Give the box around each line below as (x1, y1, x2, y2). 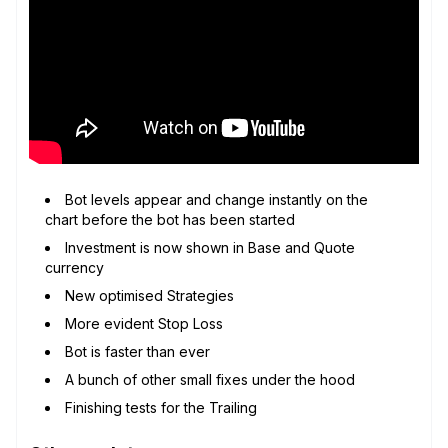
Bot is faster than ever (65, 342, 210, 360)
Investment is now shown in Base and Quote (65, 238, 355, 256)
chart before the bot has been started (45, 210, 295, 228)
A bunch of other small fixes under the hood (65, 370, 355, 388)
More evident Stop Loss (65, 314, 223, 332)
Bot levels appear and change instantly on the (65, 190, 368, 208)
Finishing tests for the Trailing (65, 398, 257, 416)
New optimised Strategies (65, 286, 234, 304)
